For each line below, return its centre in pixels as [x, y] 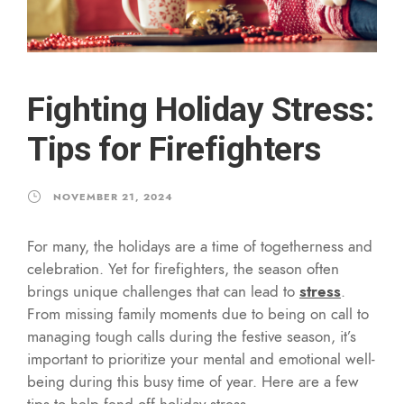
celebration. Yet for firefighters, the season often [183, 268]
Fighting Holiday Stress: [200, 109]
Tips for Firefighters [174, 149]
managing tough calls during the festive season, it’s [192, 336]
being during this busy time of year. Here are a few [193, 381]
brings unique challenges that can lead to [163, 291]
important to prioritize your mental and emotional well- [201, 358]
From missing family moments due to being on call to [198, 313]
